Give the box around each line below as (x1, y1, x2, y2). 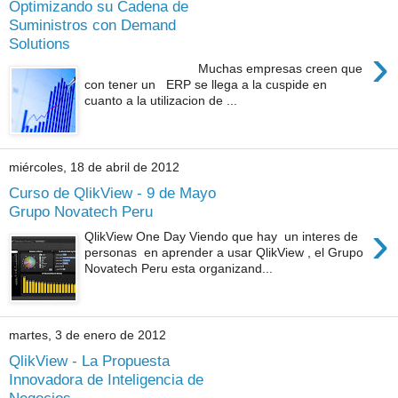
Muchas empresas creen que (84, 61, 363, 76)
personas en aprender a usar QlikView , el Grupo (84, 245, 364, 260)
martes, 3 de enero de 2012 (9, 328, 166, 342)
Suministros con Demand (9, 15, 176, 34)
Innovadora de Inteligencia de (9, 370, 203, 388)
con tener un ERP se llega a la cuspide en (84, 77, 328, 92)
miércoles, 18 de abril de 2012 (9, 160, 179, 174)
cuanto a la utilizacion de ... (84, 93, 238, 108)
